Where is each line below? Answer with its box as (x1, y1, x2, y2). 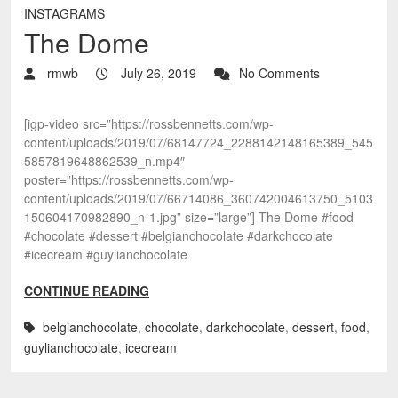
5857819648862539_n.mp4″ (24, 152, 185, 170)
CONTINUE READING (24, 282, 149, 299)
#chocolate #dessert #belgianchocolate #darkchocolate (24, 227, 333, 244)
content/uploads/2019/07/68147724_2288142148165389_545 (24, 133, 373, 151)
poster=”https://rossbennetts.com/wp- (24, 171, 234, 188)
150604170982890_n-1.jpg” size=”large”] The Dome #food (24, 208, 354, 226)
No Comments (239, 64, 320, 82)
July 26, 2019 (117, 64, 196, 82)
